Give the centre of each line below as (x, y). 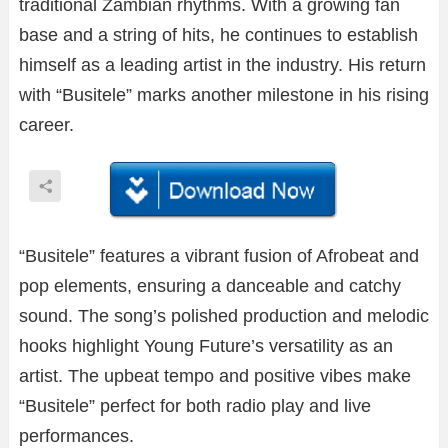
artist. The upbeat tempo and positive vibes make (215, 375)
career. (46, 125)
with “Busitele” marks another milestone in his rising (224, 95)
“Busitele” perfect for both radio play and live (195, 405)
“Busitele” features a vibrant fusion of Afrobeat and (219, 255)
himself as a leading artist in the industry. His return (222, 65)
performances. (76, 435)
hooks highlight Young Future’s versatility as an (206, 345)
